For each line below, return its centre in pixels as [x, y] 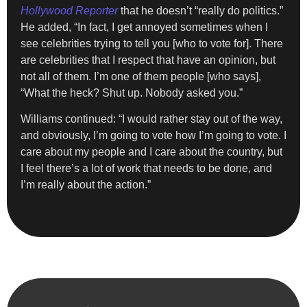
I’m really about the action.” [86, 184]
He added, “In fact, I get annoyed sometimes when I [144, 27]
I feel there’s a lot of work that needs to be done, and [146, 168]
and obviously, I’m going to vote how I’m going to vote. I [153, 135]
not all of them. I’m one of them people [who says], [141, 76]
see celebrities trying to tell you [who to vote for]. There [152, 43]
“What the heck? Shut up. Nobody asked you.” [132, 93]
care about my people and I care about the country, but [151, 151]
